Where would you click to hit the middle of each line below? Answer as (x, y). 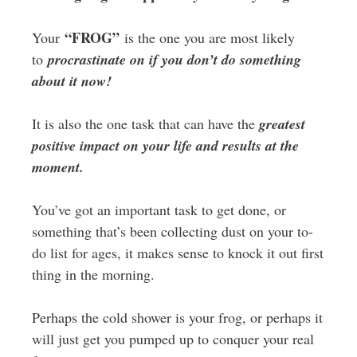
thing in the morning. (93, 274)
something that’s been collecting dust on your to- (172, 231)
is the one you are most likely (207, 37)
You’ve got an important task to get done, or (159, 210)
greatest (282, 124)
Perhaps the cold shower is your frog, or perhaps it (177, 317)
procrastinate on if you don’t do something (174, 59)
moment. (57, 167)
